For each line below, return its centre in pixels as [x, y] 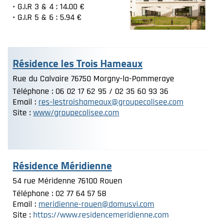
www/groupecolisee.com [76, 113]
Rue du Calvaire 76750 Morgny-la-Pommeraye [93, 79]
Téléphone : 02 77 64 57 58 [59, 193]
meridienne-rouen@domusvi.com [96, 204]
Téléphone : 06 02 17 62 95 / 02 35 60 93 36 [91, 91]
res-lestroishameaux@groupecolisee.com [111, 102]
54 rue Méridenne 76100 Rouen [67, 181]
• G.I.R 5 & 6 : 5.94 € [50, 17]
